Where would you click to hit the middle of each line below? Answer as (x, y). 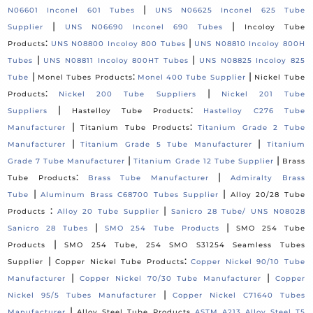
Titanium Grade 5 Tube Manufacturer (166, 145)
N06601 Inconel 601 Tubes (72, 10)
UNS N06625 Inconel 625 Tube (230, 10)
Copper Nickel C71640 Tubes (239, 296)
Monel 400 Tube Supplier (191, 78)
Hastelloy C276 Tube (254, 111)
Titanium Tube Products (135, 128)
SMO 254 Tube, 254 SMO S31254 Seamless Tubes (185, 245)
